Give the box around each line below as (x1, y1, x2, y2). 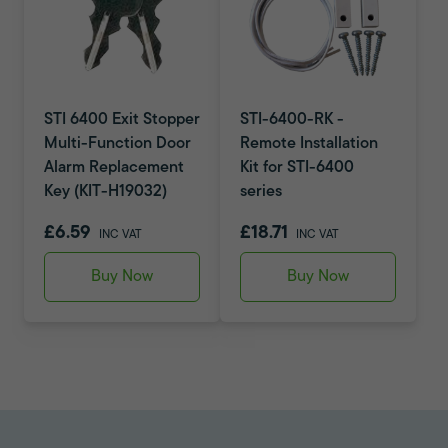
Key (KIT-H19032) (44, 184, 167, 200)
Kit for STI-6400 (240, 160, 354, 176)
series (240, 184, 282, 200)
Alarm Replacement (44, 160, 184, 176)
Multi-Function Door (44, 136, 191, 152)
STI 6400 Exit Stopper (44, 112, 200, 128)
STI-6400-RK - (240, 112, 344, 128)
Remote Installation (240, 136, 378, 152)
